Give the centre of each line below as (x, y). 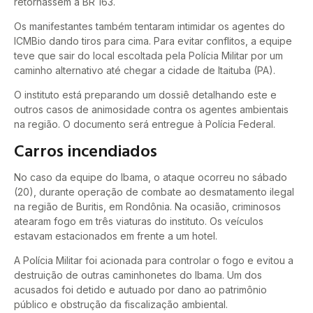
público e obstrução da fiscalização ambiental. (121, 305)
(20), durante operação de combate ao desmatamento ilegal (154, 191)
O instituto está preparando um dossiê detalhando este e (145, 95)
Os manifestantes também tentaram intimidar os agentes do (150, 26)
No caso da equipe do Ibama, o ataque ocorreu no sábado (151, 177)
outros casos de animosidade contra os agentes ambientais (151, 110)
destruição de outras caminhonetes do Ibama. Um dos (138, 275)
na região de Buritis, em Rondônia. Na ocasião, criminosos (147, 206)
